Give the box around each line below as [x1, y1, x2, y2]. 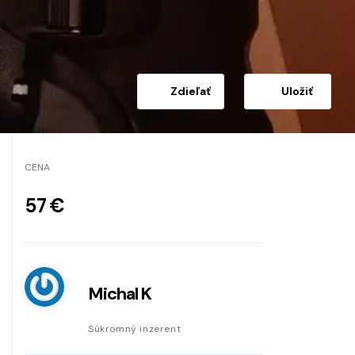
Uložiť [281, 83, 313, 98]
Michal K [88, 281, 152, 305]
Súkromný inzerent [88, 322, 181, 335]
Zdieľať [170, 83, 211, 98]
